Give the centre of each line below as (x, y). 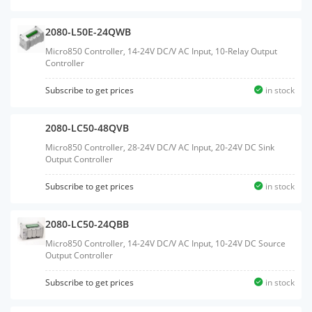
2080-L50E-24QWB (88, 32)
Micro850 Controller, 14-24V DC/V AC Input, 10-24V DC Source (165, 243)
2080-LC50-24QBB (87, 224)
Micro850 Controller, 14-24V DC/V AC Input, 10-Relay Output (161, 51)
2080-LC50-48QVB (87, 128)
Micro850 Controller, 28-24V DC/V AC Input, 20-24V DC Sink (160, 147)
